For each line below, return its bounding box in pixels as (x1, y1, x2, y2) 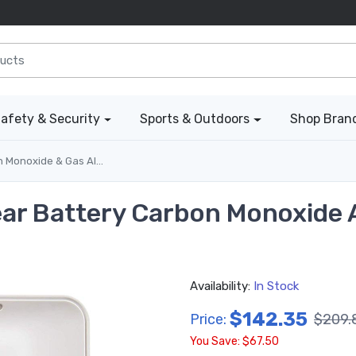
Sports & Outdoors (140, 111, 250, 127)
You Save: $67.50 (190, 335, 279, 349)
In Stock (253, 279, 299, 294)
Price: (190, 310, 226, 328)
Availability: (190, 279, 253, 294)
